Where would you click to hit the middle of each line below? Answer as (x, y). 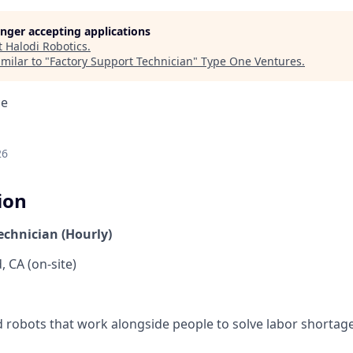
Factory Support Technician (121, 61)
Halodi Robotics (46, 46)
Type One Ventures (251, 61)
